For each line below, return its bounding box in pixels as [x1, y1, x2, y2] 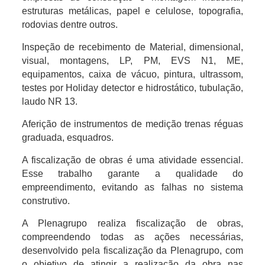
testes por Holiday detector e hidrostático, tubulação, [21, 82, 244, 93]
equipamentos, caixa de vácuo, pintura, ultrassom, [21, 69, 244, 79]
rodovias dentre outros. [21, 19, 118, 30]
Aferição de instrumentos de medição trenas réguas [21, 118, 244, 129]
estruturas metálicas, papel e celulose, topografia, [21, 5, 244, 16]
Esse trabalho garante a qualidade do [21, 168, 244, 179]
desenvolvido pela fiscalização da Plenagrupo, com [21, 245, 244, 256]
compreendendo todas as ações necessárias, [21, 231, 244, 242]
